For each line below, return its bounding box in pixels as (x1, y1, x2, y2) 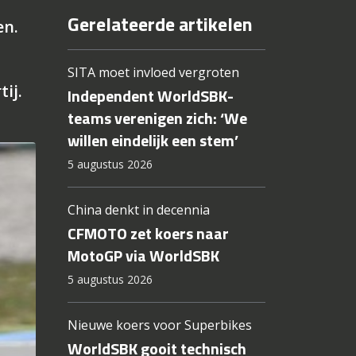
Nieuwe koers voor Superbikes (67, 316, 252, 335)
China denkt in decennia (67, 201, 210, 219)
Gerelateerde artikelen (67, 10, 253, 39)
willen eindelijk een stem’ (67, 128, 238, 153)
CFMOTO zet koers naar (67, 221, 229, 246)
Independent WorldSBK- (67, 83, 234, 109)
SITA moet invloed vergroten (67, 64, 239, 82)
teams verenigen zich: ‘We (67, 106, 247, 131)
